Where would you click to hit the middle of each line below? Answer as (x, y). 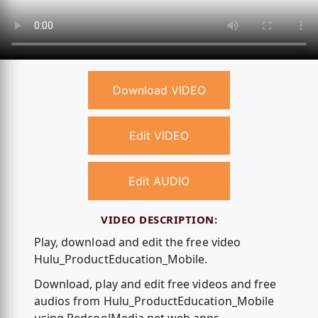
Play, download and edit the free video (137, 242)
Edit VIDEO (159, 136)
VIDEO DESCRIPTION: (159, 219)
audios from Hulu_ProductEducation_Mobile (154, 301)
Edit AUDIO (159, 181)
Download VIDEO (159, 91)
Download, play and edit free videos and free (155, 284)
